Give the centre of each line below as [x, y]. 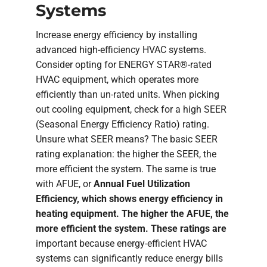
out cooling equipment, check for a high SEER [131, 110]
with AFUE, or [65, 184]
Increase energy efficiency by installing [117, 35]
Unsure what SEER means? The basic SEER [127, 139]
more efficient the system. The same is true [126, 169]
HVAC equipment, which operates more [117, 80]
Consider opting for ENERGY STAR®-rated [124, 65]
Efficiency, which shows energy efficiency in [129, 199]
